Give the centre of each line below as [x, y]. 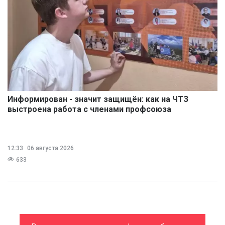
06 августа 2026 [50, 148]
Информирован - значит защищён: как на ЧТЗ [98, 99]
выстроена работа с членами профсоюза [89, 109]
